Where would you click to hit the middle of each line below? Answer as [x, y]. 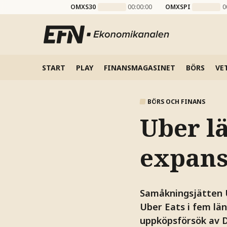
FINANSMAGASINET [139, 67]
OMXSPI [178, 7]
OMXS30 [83, 7]
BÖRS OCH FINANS [176, 101]
